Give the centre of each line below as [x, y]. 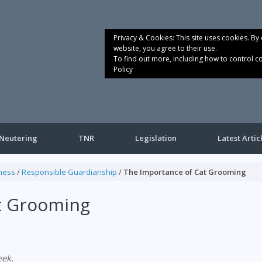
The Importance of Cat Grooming [185, 172]
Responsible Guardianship [69, 172]
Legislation [156, 138]
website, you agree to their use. [165, 48]
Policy [123, 69]
